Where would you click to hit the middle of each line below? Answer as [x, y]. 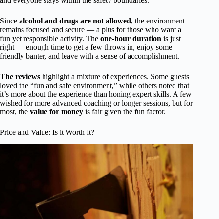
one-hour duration [131, 38]
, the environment [158, 21]
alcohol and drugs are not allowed [75, 21]
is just [171, 38]
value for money [56, 111]
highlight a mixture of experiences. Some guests [115, 76]
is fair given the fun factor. [124, 111]
